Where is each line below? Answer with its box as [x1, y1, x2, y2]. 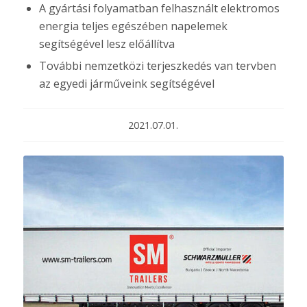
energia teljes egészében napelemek [38, 19, 228, 34]
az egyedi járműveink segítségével [38, 76, 214, 91]
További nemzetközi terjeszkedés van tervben [38, 58, 276, 73]
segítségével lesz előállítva [38, 36, 175, 51]
